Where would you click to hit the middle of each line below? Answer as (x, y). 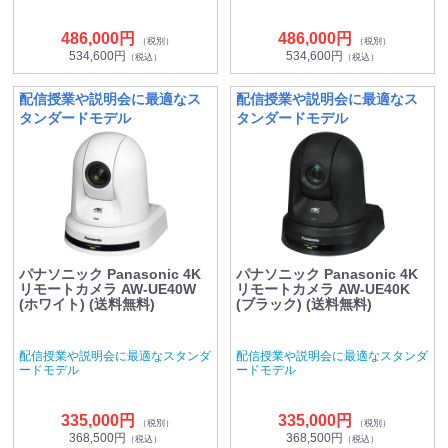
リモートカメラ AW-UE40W (107, 288)
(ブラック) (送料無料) (304, 303)
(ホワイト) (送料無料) (87, 303)
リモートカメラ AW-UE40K (323, 288)
